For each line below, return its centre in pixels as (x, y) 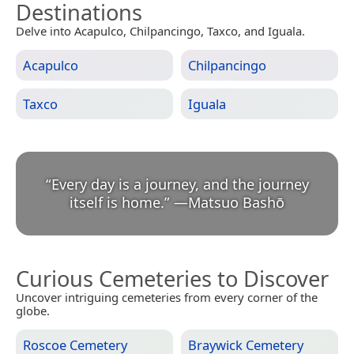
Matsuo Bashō (236, 203)
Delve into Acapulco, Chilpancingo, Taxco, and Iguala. (160, 31)
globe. (33, 311)
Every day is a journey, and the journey (180, 185)
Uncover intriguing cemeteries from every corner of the (167, 298)
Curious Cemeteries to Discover (172, 279)
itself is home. (117, 203)
